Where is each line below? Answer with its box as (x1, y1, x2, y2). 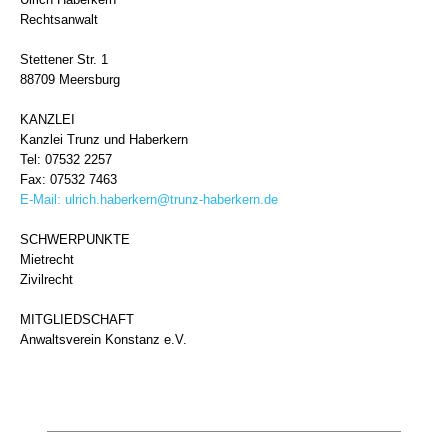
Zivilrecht (20, 272, 73, 287)
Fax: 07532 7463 (20, 172, 117, 187)
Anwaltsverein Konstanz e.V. (20, 332, 187, 347)
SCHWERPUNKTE (20, 232, 130, 247)
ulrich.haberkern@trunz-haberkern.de (65, 192, 278, 207)
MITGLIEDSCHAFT (20, 312, 134, 327)
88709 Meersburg (20, 72, 120, 87)
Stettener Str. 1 (20, 52, 108, 67)
